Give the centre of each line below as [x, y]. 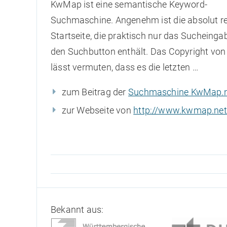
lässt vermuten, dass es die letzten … [125, 67]
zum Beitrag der [95, 92]
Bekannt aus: [77, 210]
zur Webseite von [98, 110]
